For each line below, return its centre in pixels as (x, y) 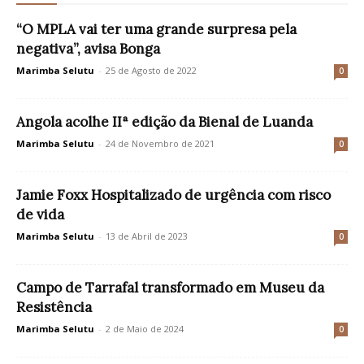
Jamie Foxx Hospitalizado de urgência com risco (173, 195)
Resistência (54, 308)
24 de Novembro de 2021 (160, 144)
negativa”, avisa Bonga (88, 49)
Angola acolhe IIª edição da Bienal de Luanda (165, 122)
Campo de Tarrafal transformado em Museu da (170, 288)
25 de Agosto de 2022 (151, 71)
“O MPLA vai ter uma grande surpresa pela (156, 30)
